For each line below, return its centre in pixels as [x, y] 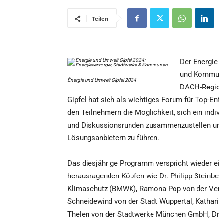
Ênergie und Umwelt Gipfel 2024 [102, 80]
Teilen [100, 19]
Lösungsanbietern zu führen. [113, 138]
